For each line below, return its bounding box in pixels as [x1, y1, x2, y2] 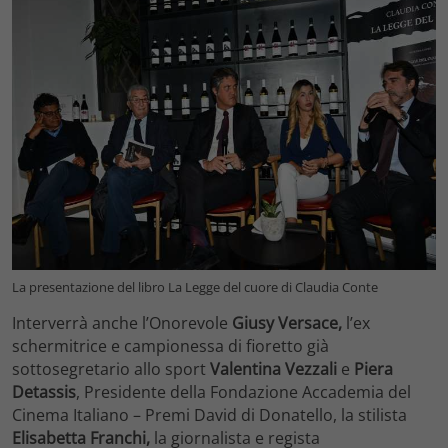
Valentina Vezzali [210, 358, 337, 381]
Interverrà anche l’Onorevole [12, 312, 232, 335]
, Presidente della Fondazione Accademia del [76, 381, 411, 404]
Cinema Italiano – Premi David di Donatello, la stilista [12, 404, 407, 427]
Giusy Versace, [232, 312, 342, 335]
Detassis [12, 381, 76, 404]
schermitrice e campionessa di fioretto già [12, 335, 329, 358]
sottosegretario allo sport [12, 358, 210, 381]
